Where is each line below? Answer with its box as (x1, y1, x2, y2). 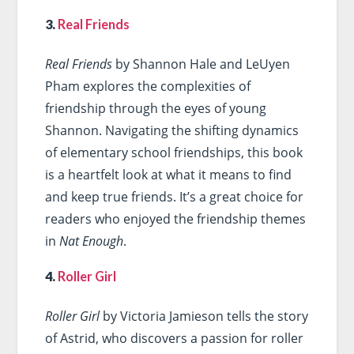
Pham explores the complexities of (44, 77, 250, 95)
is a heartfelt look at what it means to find (44, 165, 292, 183)
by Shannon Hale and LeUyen (111, 55, 290, 73)
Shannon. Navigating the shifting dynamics (44, 121, 299, 139)
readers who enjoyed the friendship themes (44, 209, 306, 228)
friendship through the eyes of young (44, 99, 266, 117)
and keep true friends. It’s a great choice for (44, 187, 303, 205)
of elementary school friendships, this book (44, 143, 303, 161)
